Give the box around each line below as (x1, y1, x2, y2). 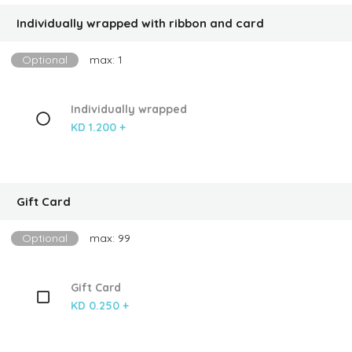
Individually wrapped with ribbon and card (16, 16, 264, 31)
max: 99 (90, 231, 130, 245)
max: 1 (90, 53, 123, 67)
